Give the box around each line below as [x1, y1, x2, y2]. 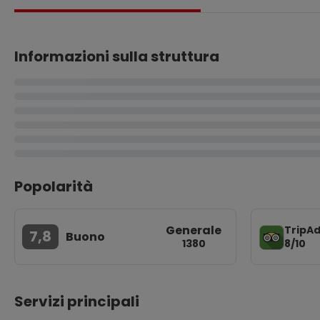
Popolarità [14, 176, 93, 196]
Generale [166, 222, 221, 239]
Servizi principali [14, 291, 139, 311]
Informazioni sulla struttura [14, 46, 219, 66]
